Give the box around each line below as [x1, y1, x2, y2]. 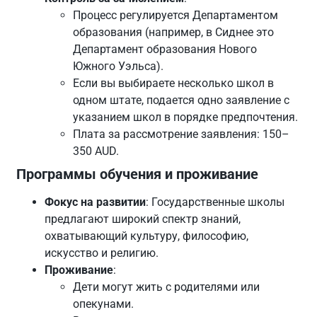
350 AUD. [73, 144, 120, 158]
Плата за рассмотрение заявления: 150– [73, 127, 290, 142]
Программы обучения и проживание [16, 166, 259, 183]
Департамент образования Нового [73, 42, 258, 57]
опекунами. [73, 297, 134, 311]
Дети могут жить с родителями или [73, 280, 260, 294]
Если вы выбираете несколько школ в [73, 76, 275, 91]
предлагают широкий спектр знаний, [45, 212, 241, 226]
